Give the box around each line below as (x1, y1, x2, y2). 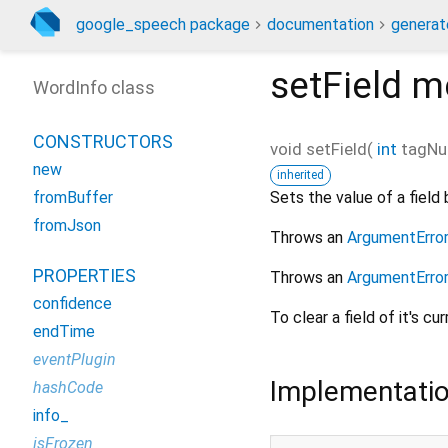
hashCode (33, 378, 103, 397)
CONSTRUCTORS (33, 131, 173, 152)
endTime (33, 322, 95, 341)
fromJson (33, 216, 101, 235)
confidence (33, 294, 112, 313)
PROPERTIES (33, 265, 136, 286)
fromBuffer (33, 188, 113, 207)
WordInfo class (33, 77, 155, 98)
